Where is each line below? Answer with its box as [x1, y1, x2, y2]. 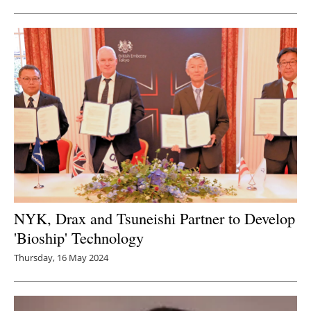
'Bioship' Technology [14, 226, 144, 248]
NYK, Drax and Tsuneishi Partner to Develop [14, 207, 295, 228]
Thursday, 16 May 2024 [14, 251, 108, 264]
